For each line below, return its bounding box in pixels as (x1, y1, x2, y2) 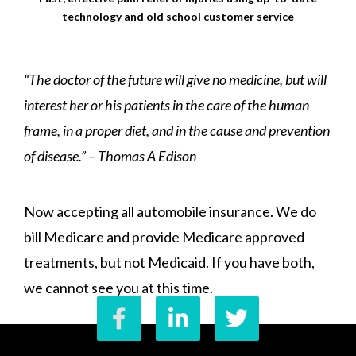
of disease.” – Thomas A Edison (24, 147, 196, 165)
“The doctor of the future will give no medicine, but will (24, 71, 327, 89)
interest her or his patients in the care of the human (24, 96, 309, 114)
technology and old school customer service (62, 10, 294, 24)
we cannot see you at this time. (24, 279, 213, 297)
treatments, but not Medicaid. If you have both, (24, 253, 315, 272)
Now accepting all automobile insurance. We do (24, 203, 316, 221)
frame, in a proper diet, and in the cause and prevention (24, 122, 330, 140)
